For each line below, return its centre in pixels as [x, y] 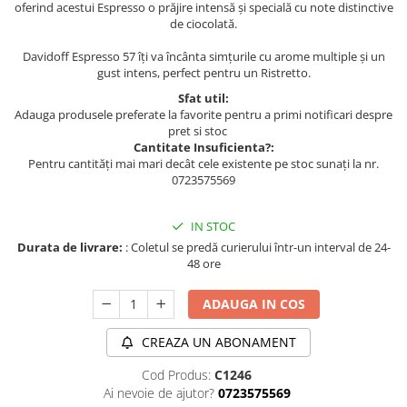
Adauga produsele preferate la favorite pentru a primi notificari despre [203, 115]
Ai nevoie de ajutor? [159, 393]
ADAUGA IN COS [254, 304]
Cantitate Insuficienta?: [203, 148]
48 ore [203, 264]
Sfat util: [203, 99]
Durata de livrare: [69, 248]
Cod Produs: [176, 375]
